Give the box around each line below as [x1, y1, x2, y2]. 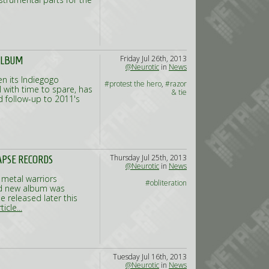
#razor [165, 79, 187, 89]
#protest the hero [104, 79, 162, 89]
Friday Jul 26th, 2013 [120, 53, 187, 64]
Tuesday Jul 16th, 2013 [113, 252, 187, 262]
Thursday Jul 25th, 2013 [110, 153, 187, 163]
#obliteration [145, 178, 187, 188]
